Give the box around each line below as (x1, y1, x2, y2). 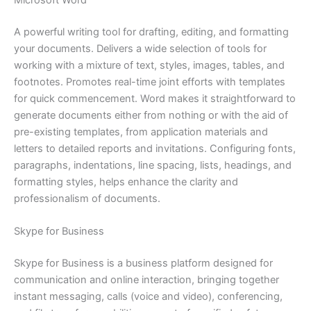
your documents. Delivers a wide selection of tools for (14, 42, 267, 55)
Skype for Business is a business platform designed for (14, 257, 273, 270)
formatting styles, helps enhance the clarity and (14, 175, 238, 188)
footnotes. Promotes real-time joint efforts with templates (14, 75, 285, 88)
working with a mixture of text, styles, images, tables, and (14, 58, 285, 72)
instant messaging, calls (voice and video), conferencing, (14, 290, 283, 303)
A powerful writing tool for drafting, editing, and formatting (14, 25, 289, 38)
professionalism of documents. (14, 192, 160, 205)
